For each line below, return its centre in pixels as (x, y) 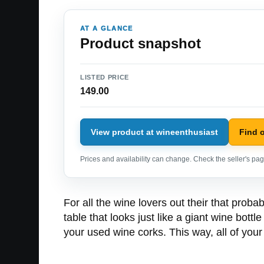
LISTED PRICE (105, 77)
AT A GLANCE (107, 29)
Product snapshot (141, 44)
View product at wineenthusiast (154, 132)
